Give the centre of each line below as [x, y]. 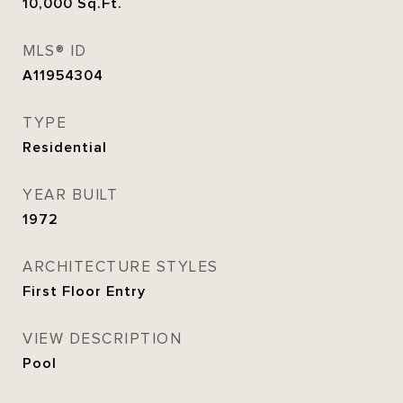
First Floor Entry [84, 291]
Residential [65, 148]
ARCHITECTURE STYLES [121, 267]
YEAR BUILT [70, 195]
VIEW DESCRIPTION [102, 339]
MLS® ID [55, 51]
